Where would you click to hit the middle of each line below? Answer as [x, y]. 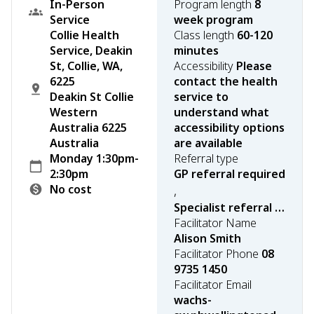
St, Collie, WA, [86, 66]
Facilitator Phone [218, 254]
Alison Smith [207, 238]
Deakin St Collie [92, 97]
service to [201, 97]
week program [213, 20]
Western [74, 112]
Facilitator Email [213, 285]
